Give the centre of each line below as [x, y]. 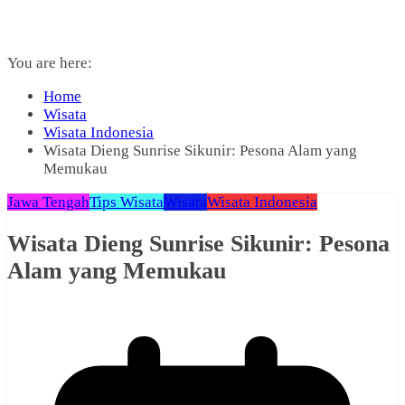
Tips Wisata [127, 202]
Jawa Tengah [48, 202]
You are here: [50, 63]
